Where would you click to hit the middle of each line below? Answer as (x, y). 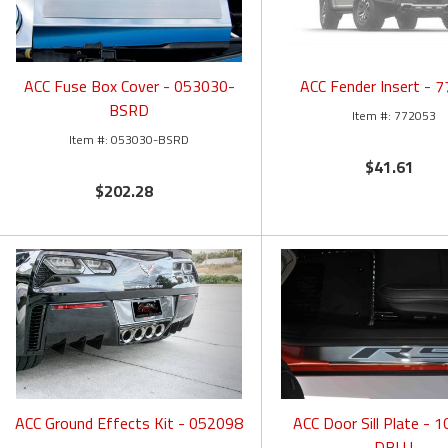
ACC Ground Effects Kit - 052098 (129, 423)
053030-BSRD (150, 140)
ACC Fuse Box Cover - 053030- (129, 86)
